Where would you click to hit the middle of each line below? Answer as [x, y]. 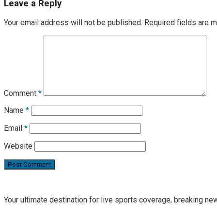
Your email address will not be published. [73, 22]
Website [18, 146]
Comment [21, 93]
